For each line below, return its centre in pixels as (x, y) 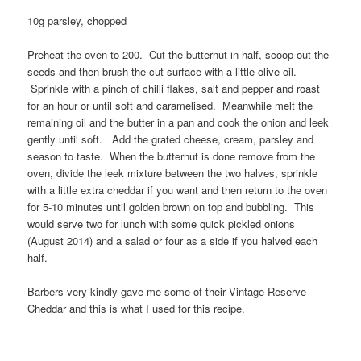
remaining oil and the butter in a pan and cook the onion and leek (178, 122)
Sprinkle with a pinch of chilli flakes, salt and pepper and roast (174, 88)
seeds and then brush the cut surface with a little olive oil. (162, 71)
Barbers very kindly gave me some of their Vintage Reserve (167, 292)
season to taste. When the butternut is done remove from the (172, 156)
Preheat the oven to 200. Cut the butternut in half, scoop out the (178, 54)
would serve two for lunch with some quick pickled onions (162, 223)
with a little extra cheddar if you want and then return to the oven (178, 189)
